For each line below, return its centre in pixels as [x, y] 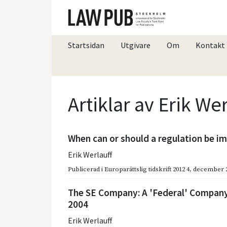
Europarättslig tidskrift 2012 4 [147, 169]
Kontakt [210, 45]
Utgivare [136, 45]
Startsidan [86, 45]
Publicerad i [86, 169]
